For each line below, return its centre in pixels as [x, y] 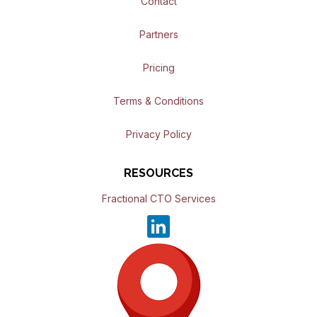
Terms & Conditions [158, 101]
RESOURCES [158, 173]
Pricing [158, 68]
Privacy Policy [158, 134]
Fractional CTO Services [158, 199]
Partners [158, 35]
